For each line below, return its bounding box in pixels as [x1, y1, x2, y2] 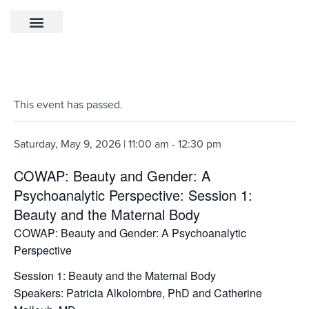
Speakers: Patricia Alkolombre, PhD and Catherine [14, 285, 262, 301]
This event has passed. [14, 97, 123, 112]
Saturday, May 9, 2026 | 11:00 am [14, 136, 169, 152]
